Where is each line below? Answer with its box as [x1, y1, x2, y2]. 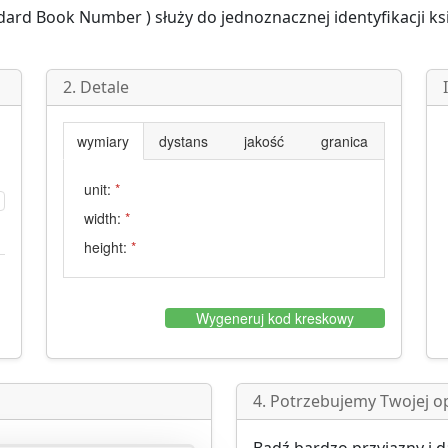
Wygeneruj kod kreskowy [196, 308, 354, 329]
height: [84, 237, 127, 257]
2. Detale [63, 76, 129, 98]
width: [84, 208, 121, 228]
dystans [159, 131, 209, 151]
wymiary [77, 131, 130, 151]
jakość [244, 131, 285, 151]
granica [321, 131, 369, 151]
